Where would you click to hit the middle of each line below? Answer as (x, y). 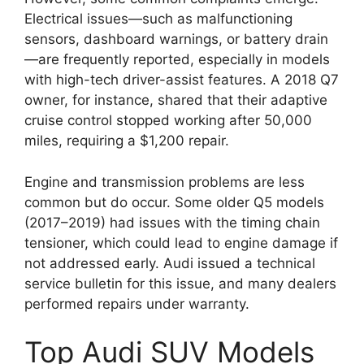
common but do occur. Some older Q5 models (174, 202)
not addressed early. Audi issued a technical (170, 263)
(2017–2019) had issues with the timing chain (172, 222)
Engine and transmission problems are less (165, 182)
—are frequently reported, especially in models (177, 60)
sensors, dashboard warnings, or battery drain (176, 39)
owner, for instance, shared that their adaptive (176, 100)
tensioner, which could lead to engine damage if (181, 243)
